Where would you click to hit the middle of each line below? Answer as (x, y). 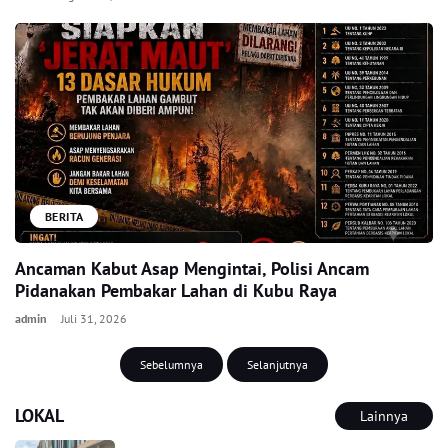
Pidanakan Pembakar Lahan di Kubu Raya (176, 290)
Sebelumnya (171, 364)
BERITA (64, 216)
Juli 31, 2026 (94, 318)
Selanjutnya (277, 364)
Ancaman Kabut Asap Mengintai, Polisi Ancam (192, 268)
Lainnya (384, 416)
